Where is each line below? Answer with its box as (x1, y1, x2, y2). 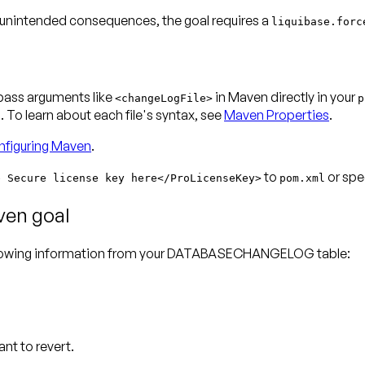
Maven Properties (224, 107, 329, 124)
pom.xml (279, 172, 325, 185)
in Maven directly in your (213, 89, 358, 106)
